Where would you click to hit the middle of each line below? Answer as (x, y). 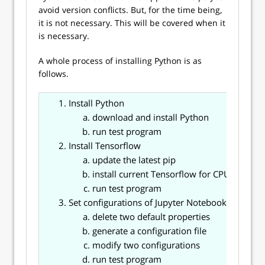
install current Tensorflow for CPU (161, 174)
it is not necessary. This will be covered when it (132, 23)
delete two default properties (151, 216)
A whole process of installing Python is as (120, 61)
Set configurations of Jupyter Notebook (148, 202)
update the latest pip (134, 160)
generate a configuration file (149, 231)
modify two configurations (146, 245)
